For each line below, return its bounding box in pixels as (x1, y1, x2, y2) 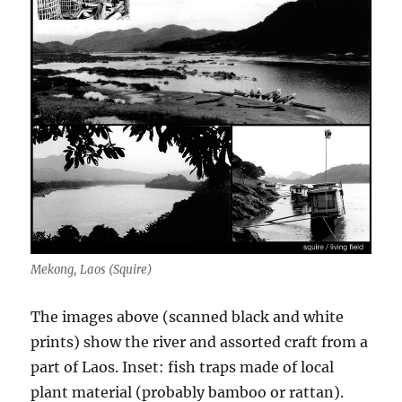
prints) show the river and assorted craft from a (31, 332, 369, 351)
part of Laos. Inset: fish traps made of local (31, 357, 335, 376)
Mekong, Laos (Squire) (31, 261, 153, 277)
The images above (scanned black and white (31, 307, 345, 326)
